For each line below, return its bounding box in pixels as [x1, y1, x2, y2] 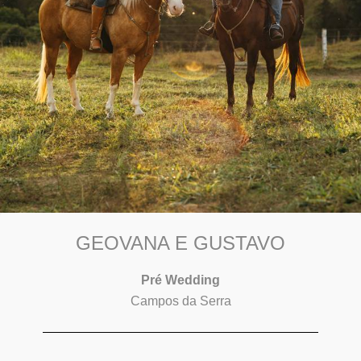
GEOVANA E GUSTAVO [76, 232, 285, 254]
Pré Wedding [141, 273, 220, 287]
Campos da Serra [130, 294, 231, 308]
